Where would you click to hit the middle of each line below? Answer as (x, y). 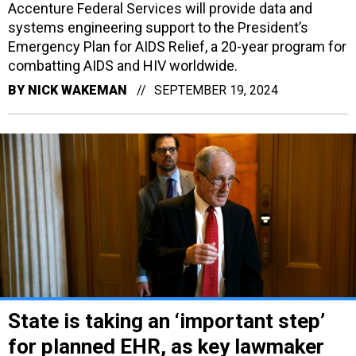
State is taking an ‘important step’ (166, 321)
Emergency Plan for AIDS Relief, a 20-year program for (177, 46)
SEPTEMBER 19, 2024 (216, 90)
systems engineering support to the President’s (158, 27)
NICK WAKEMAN (77, 90)
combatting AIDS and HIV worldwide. (123, 65)
